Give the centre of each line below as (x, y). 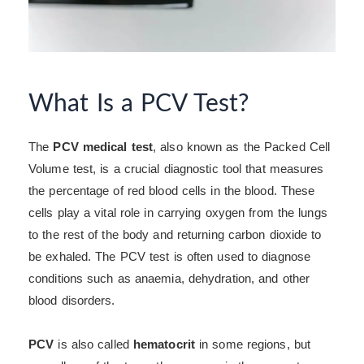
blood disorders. (72, 301)
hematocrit (164, 344)
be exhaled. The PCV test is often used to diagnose (170, 257)
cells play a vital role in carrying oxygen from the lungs (178, 213)
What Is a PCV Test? (139, 104)
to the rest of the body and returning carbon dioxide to (175, 235)
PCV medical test (103, 147)
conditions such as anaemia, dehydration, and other (169, 279)
